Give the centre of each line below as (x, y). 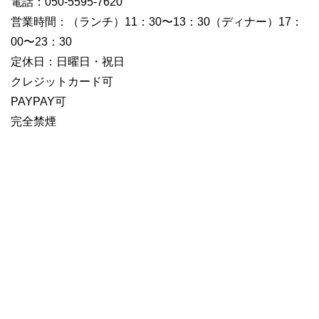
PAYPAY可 (38, 102)
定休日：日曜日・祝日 (68, 62)
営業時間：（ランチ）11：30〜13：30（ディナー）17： (157, 22)
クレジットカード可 (62, 82)
